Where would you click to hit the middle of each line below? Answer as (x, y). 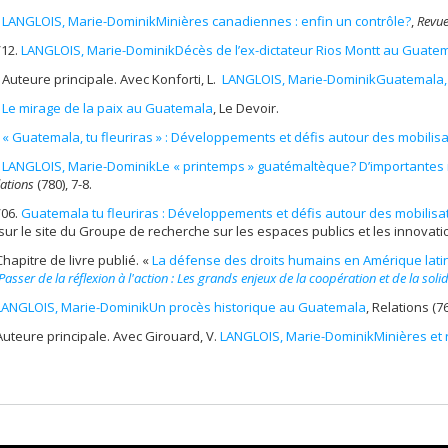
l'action (148, 277)
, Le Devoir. (246, 107)
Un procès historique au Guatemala (257, 306)
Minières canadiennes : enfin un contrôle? (283, 20)
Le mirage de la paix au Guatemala (107, 107)
